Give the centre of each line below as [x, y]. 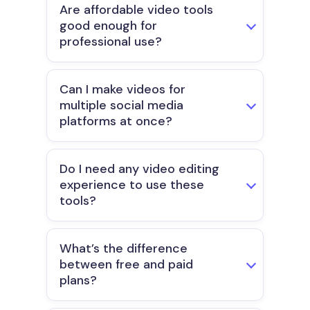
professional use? [111, 42]
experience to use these [132, 185]
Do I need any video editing [139, 169]
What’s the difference [124, 249]
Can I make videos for [122, 90]
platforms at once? [116, 121]
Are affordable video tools [136, 10]
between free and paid [126, 265]
